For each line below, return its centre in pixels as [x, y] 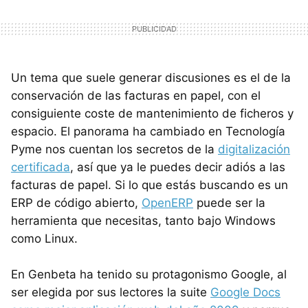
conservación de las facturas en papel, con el [136, 95]
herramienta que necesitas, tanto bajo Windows [143, 220]
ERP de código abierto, [76, 202]
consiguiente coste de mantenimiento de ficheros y [152, 113]
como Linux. [44, 238]
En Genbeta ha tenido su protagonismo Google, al [149, 274]
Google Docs [245, 292]
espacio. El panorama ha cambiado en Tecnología [148, 131]
